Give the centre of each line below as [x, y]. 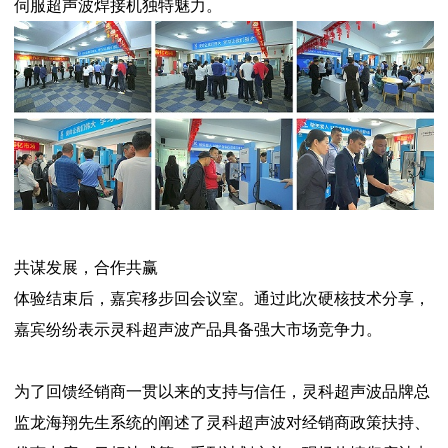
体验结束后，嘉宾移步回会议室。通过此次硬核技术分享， [222, 299]
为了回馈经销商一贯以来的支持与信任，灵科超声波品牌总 [222, 392]
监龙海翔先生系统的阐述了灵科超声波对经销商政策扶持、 [222, 423]
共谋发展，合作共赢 [86, 268]
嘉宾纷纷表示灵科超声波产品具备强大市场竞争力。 [198, 330]
